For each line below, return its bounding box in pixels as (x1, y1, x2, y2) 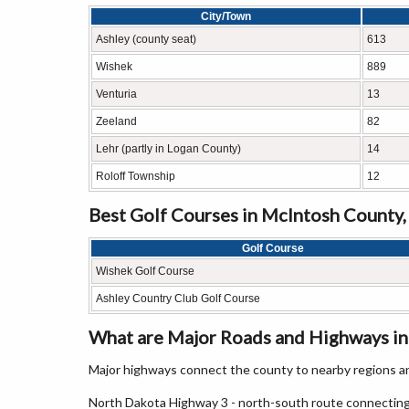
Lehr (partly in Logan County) (96, 142, 241, 155)
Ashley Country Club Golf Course (96, 292, 260, 305)
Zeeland (96, 115, 137, 128)
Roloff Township (96, 170, 175, 183)
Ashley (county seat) (96, 33, 196, 46)
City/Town (201, 10, 251, 23)
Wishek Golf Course (96, 265, 194, 278)
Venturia (96, 88, 137, 100)
